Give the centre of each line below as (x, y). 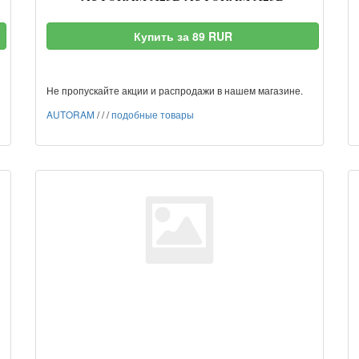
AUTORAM (71, 114)
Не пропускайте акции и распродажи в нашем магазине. (175, 90)
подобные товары (153, 114)
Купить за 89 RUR (183, 36)
